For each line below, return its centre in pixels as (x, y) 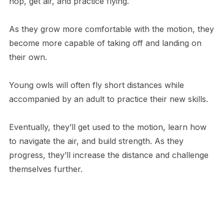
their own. (29, 57)
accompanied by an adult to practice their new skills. (109, 99)
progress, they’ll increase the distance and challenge (108, 155)
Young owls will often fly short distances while (96, 85)
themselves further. (45, 169)
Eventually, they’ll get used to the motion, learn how (107, 127)
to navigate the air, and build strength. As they (96, 141)
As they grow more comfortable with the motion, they (111, 29)
